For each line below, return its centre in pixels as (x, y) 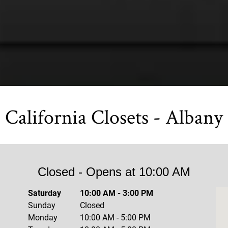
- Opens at (105, 172)
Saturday (45, 193)
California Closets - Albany (114, 117)
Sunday (42, 205)
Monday (43, 218)
